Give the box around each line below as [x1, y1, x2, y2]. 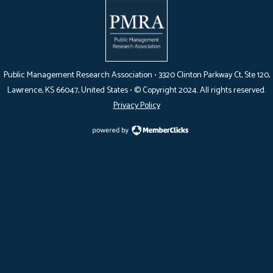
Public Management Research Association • [3, 68, 158, 82]
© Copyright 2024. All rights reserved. [134, 83, 266, 97]
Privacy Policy [113, 99, 160, 113]
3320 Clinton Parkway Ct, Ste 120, [158, 68, 270, 82]
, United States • [78, 83, 134, 97]
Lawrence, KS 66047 [7, 83, 78, 97]
